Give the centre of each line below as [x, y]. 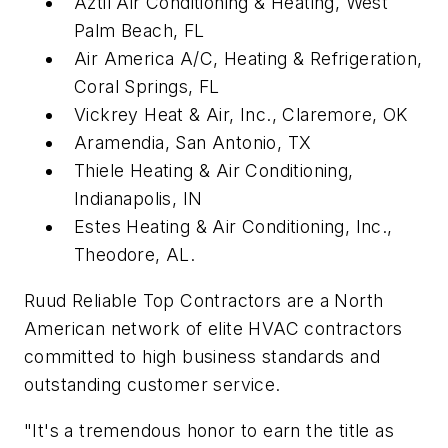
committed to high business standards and [202, 356]
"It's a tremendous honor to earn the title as [209, 430]
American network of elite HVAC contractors [213, 328]
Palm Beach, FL [139, 31]
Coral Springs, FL [147, 87]
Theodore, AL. [135, 255]
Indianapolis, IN [138, 199]
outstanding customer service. [152, 384]
